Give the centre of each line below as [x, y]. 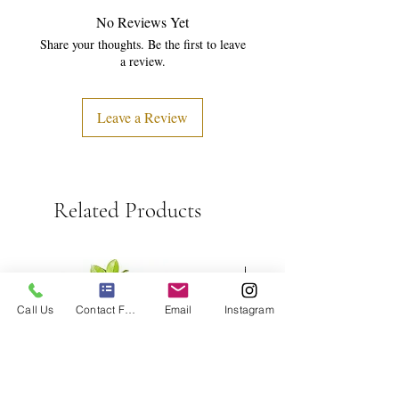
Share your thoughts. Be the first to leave [142, 44]
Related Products [127, 210]
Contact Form [130, 309]
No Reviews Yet [142, 21]
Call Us [36, 309]
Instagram [249, 309]
